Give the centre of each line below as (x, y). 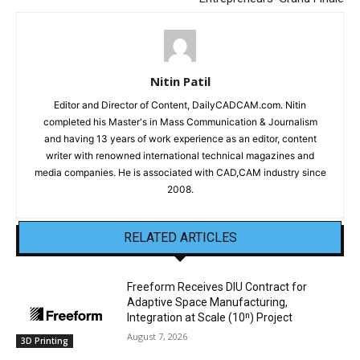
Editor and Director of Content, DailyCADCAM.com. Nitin (180, 104)
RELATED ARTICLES (180, 237)
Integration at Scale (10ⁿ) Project (210, 317)
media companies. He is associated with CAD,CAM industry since (180, 172)
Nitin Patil (180, 81)
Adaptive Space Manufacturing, (208, 302)
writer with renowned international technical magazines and (180, 155)
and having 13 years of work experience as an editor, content (180, 138)
